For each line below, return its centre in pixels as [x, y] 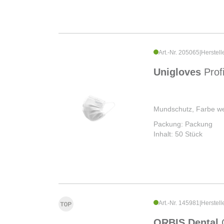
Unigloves [179, 72]
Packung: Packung [183, 124]
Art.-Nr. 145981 [179, 203]
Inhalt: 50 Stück [178, 134]
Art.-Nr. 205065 [179, 52]
